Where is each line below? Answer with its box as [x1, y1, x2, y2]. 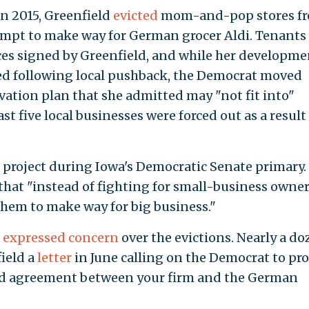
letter [37, 250, 72, 266]
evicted [112, 8, 158, 24]
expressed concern [2, 230, 119, 246]
